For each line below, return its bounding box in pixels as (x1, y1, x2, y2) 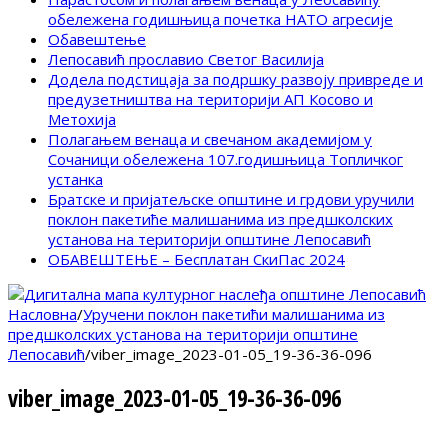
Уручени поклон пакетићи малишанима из (83, 304, 385, 325)
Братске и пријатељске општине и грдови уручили (48, 189, 414, 210)
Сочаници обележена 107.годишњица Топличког (48, 149, 403, 170)
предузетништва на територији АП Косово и (48, 89, 373, 110)
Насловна (8, 304, 77, 325)
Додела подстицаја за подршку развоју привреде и (48, 69, 423, 90)
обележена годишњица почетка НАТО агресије (48, 9, 393, 30)
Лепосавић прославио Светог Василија (48, 49, 324, 70)
